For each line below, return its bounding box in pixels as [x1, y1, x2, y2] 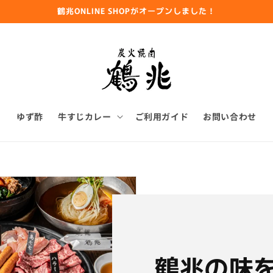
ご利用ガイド [135, 110, 189, 122]
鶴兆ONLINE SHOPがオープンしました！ [57, 5, 216, 16]
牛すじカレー [57, 110, 112, 122]
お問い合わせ [203, 110, 257, 122]
